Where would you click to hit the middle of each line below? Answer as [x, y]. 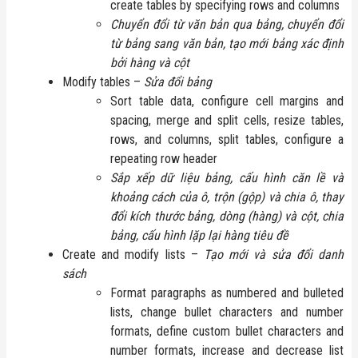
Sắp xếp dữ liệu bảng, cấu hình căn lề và [227, 177]
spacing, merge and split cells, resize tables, [227, 120]
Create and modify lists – [133, 254]
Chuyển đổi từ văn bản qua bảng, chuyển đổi [227, 24]
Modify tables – [103, 82]
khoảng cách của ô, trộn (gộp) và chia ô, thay [227, 197]
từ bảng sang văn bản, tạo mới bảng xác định [227, 43]
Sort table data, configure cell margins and [227, 101]
